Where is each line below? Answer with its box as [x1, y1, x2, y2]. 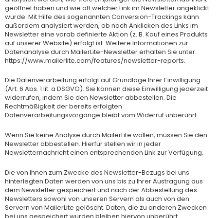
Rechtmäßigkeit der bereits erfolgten [5, 102, 122, 111]
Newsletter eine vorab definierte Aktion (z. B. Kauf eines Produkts [5, 29, 208, 39]
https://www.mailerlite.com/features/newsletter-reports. [5, 55, 185, 65]
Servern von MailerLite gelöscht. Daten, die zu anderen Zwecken [5, 202, 207, 212]
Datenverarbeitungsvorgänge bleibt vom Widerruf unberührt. [5, 110, 198, 120]
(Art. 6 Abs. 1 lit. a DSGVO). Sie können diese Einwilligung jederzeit [5, 84, 208, 94]
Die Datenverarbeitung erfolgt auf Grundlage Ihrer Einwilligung [5, 75, 200, 85]
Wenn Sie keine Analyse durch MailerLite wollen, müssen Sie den [5, 130, 207, 140]
